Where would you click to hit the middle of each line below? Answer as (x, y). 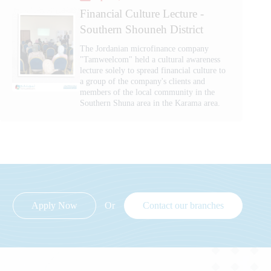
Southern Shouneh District (142, 29)
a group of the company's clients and (143, 81)
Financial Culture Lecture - (142, 13)
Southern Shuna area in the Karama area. (150, 103)
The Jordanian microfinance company (145, 48)
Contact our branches (183, 205)
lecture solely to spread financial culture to (153, 70)
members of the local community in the (148, 92)
